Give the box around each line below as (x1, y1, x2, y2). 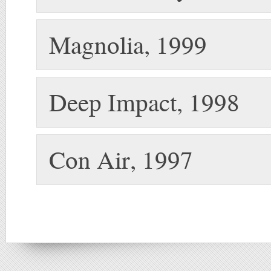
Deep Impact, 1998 (49, 85, 240, 119)
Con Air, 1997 (49, 143, 193, 176)
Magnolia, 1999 (49, 28, 207, 61)
